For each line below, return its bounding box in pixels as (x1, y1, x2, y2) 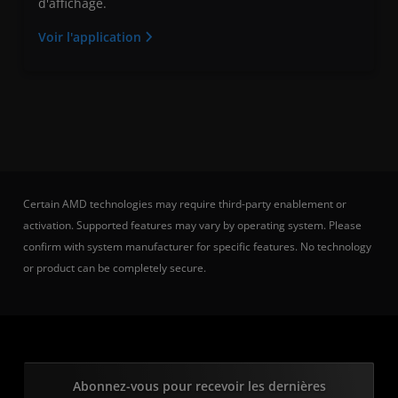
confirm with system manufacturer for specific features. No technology (23, 239, 371, 255)
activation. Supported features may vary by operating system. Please (23, 218, 362, 234)
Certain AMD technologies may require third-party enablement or (23, 196, 346, 212)
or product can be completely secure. (23, 260, 206, 276)
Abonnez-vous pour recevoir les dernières (72, 378, 326, 395)
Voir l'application (38, 28, 145, 46)
